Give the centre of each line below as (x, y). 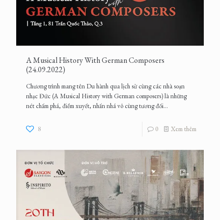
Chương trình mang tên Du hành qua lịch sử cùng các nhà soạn (105, 86)
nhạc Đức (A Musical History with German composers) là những (106, 96)
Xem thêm (184, 129)
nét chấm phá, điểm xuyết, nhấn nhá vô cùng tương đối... (97, 106)
